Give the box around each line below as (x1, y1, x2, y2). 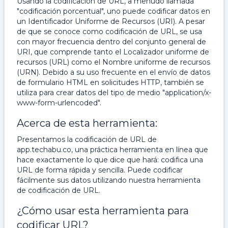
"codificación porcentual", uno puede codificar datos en (17, 7, 210, 16)
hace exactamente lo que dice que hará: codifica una (17, 155, 203, 164)
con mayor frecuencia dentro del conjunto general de (17, 37, 206, 46)
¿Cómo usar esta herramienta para (17, 205, 189, 217)
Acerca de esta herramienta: (17, 117, 157, 129)
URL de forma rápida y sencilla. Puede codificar (17, 165, 183, 175)
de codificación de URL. (17, 186, 100, 195)
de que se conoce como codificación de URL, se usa (17, 27, 202, 36)
